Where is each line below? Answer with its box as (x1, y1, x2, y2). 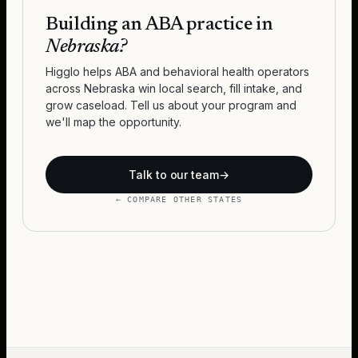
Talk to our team (129, 168, 219, 181)
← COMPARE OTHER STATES (115, 195, 243, 204)
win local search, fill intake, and (135, 82, 302, 95)
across (46, 82, 84, 95)
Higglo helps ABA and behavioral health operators (46, 65, 309, 78)
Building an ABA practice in (46, 15, 273, 34)
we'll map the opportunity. (46, 115, 181, 129)
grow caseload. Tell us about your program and (46, 98, 296, 112)
